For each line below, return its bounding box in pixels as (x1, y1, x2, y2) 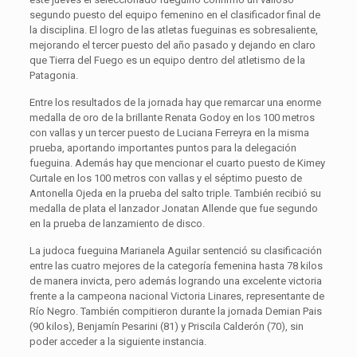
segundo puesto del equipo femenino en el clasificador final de (29, 8, 320, 21)
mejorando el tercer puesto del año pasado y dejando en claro (29, 38, 316, 51)
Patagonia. (29, 69, 78, 81)
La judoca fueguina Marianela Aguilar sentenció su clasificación (29, 244, 322, 257)
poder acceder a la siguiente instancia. (29, 335, 206, 347)
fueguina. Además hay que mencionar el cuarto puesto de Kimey (29, 156, 325, 169)
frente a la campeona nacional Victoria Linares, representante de (29, 289, 324, 302)
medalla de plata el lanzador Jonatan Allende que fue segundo (29, 202, 318, 214)
